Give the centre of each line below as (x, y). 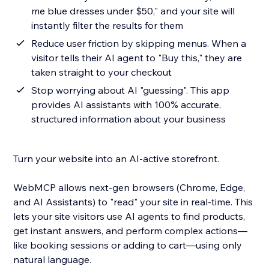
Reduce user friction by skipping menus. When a (139, 44)
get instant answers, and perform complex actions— (131, 231)
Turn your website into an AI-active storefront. (116, 159)
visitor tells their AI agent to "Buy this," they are (137, 58)
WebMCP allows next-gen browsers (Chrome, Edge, (129, 188)
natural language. (53, 260)
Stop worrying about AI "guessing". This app (131, 90)
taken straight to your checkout (102, 72)
